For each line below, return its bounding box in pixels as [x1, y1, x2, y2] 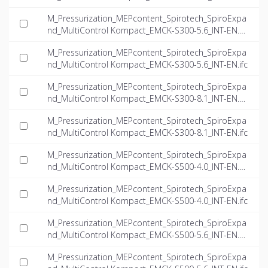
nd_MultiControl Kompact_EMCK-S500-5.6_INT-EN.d [47, 229, 245, 241]
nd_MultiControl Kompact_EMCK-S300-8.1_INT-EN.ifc [47, 127, 248, 139]
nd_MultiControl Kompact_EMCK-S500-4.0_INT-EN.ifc [47, 195, 248, 207]
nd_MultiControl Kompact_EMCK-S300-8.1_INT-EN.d [47, 93, 245, 105]
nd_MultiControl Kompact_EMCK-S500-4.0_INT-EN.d [47, 161, 245, 173]
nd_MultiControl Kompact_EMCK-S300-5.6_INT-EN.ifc [47, 59, 248, 71]
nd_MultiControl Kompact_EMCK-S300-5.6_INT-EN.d [47, 25, 245, 36]
